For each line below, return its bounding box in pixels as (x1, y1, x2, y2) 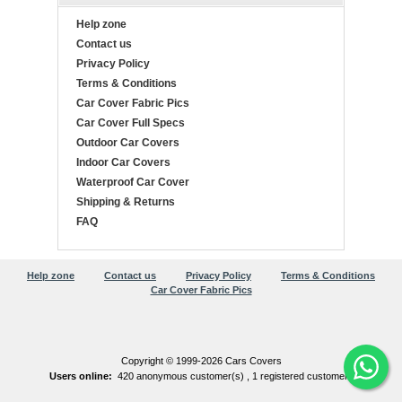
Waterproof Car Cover (76, 176, 189, 189)
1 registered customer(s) (251, 371, 361, 382)
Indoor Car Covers (76, 156, 170, 170)
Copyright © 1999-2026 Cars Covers (120, 355, 282, 367)
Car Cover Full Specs (76, 117, 185, 130)
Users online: (48, 371, 112, 382)
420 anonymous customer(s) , (117, 371, 252, 382)
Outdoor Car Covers (76, 136, 179, 150)
